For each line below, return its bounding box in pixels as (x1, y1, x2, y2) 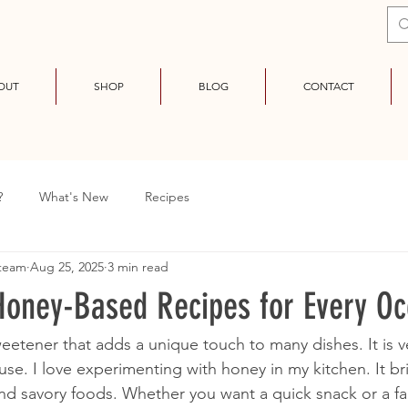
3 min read (107, 258, 168, 275)
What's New (39, 188, 108, 205)
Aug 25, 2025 (30, 258, 104, 275)
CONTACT (302, 79, 354, 93)
